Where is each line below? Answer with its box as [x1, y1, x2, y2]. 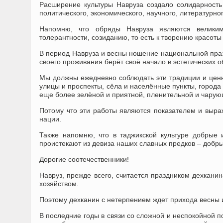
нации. [39, 115, 61, 123]
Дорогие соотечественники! [39, 155, 129, 163]
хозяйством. [39, 180, 79, 188]
